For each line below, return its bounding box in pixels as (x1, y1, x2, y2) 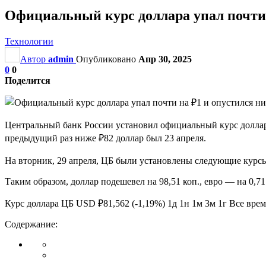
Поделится (5, 75, 50, 85)
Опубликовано (76, 53, 138, 64)
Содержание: (5, 218, 58, 229)
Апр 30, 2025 (138, 53, 192, 64)
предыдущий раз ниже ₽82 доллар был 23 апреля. (5, 132, 206, 143)
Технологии (5, 36, 53, 46)
